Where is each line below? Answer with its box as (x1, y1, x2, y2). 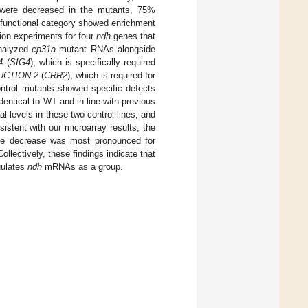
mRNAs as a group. (42, 161, 123, 172)
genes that (111, 30, 155, 41)
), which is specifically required (30, 56, 155, 67)
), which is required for (67, 69, 155, 80)
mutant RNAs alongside (56, 43, 155, 54)
